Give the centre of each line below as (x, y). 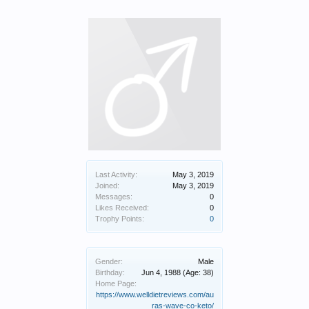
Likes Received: (122, 208)
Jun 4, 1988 (161, 272)
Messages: (114, 197)
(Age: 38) (198, 272)
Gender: (109, 261)
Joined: (107, 186)
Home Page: (116, 283)
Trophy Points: (120, 219)
